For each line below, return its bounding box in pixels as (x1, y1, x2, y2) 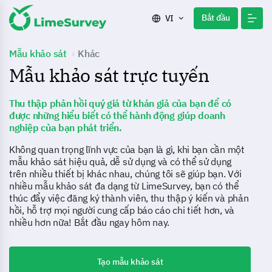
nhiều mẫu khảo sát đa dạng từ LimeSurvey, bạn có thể (9, 180, 239, 192)
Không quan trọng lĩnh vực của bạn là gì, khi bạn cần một (9, 143, 245, 155)
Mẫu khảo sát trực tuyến (9, 63, 209, 87)
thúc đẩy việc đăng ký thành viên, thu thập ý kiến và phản (9, 192, 249, 204)
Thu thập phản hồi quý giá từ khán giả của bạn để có (9, 97, 232, 109)
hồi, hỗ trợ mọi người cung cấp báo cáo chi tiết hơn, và (9, 204, 235, 216)
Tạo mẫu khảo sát (97, 256, 163, 267)
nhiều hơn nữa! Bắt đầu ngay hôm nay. (9, 216, 170, 228)
